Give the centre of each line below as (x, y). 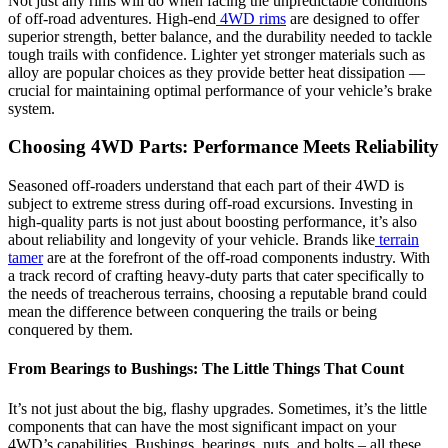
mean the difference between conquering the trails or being (192, 312)
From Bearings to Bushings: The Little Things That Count (206, 369)
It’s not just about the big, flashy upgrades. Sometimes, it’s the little (217, 408)
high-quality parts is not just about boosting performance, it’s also (212, 222)
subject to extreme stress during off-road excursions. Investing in (210, 204)
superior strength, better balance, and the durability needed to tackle (220, 36)
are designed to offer (352, 18)
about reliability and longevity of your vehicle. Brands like (191, 240)
